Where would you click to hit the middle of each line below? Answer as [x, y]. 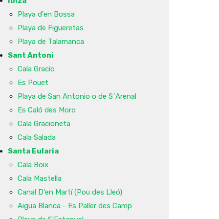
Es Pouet [33, 82]
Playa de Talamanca [51, 41]
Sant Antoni [31, 55]
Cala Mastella [40, 178]
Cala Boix [33, 164]
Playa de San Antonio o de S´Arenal [77, 96]
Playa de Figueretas [51, 28]
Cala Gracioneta [44, 123]
